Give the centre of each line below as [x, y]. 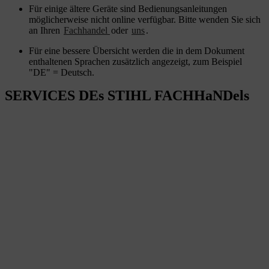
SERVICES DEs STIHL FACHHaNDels [127, 96]
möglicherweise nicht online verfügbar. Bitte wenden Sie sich [145, 20]
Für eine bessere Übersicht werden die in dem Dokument [137, 51]
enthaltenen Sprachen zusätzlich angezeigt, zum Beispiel [135, 62]
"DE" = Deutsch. [62, 73]
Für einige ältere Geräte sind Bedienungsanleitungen [128, 9]
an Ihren [46, 31]
